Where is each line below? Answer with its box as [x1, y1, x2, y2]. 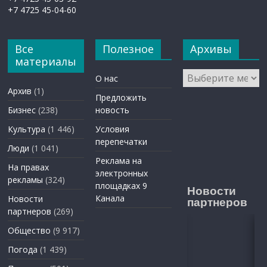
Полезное [103, 42, 154, 57]
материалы [15, 54, 77, 69]
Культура [8, 123, 46, 135]
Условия [95, 123, 130, 135]
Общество [8, 225, 51, 237]
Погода [8, 244, 38, 256]
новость [95, 104, 130, 116]
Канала [95, 193, 125, 204]
